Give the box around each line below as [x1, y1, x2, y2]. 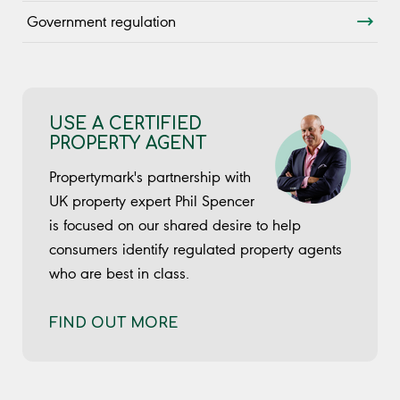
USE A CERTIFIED [49, 113, 202, 133]
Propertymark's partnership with [49, 168, 251, 187]
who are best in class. [49, 264, 189, 283]
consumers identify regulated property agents [49, 240, 342, 259]
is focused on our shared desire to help [49, 216, 301, 235]
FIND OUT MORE [49, 315, 179, 332]
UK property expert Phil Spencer [49, 192, 254, 211]
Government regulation [27, 12, 176, 30]
